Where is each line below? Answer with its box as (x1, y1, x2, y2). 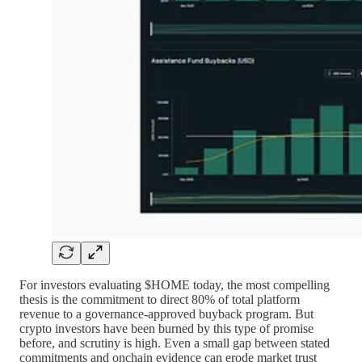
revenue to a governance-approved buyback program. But (19, 306, 314, 321)
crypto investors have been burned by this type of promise (19, 321, 314, 335)
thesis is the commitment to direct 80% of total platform (19, 292, 300, 306)
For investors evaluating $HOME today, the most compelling (19, 277, 330, 292)
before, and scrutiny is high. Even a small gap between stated (19, 335, 330, 350)
